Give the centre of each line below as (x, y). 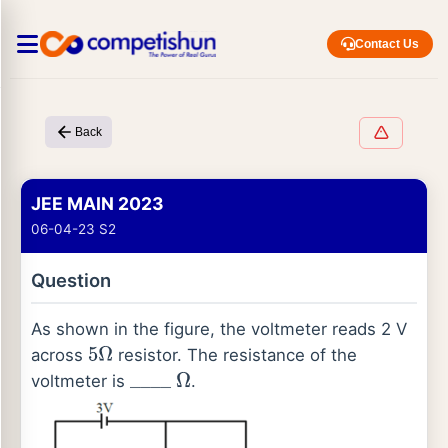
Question (71, 280)
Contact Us (387, 44)
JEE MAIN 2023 (97, 203)
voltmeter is (80, 381)
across (59, 355)
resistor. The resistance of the (235, 355)
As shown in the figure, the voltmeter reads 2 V (219, 329)
